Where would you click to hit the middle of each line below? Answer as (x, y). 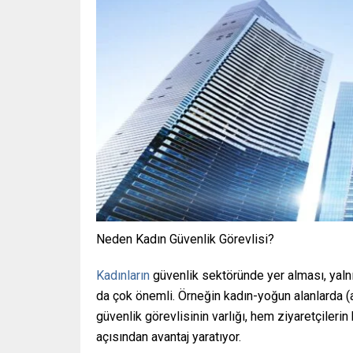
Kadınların (123, 276)
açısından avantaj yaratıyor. (169, 337)
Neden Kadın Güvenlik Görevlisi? (185, 240)
